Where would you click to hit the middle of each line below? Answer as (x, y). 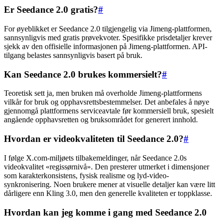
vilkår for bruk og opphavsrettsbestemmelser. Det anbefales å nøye (107, 102)
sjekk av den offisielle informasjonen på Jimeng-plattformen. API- (106, 47)
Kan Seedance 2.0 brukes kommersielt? (83, 74)
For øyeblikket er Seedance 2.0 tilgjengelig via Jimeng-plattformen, (108, 29)
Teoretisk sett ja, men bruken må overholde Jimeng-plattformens (103, 93)
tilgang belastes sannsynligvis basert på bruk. (73, 55)
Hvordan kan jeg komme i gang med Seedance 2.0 (105, 212)
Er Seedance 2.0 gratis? (51, 10)
